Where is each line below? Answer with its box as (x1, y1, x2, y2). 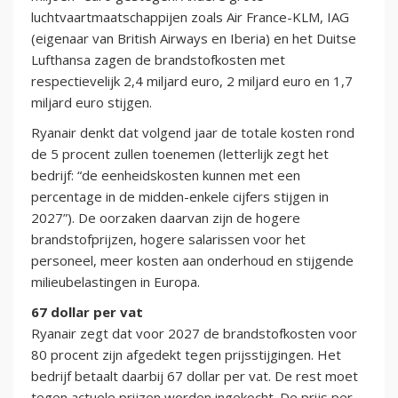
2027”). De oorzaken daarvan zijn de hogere (31, 209, 300, 227)
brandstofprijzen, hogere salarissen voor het (31, 230, 306, 249)
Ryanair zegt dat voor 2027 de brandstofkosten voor (31, 324, 357, 343)
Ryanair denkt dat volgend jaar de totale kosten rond (31, 123, 354, 142)
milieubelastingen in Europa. (31, 273, 200, 291)
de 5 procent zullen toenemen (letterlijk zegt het (31, 145, 329, 163)
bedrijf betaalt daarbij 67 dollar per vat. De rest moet (31, 367, 358, 386)
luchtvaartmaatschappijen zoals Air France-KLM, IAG (31, 8, 349, 27)
